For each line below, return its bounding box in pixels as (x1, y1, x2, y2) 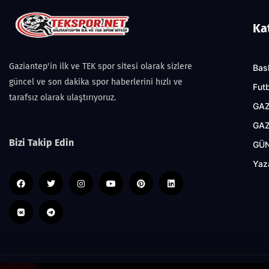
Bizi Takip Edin (9, 136, 74, 148)
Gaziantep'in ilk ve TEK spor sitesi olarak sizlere (9, 61, 192, 71)
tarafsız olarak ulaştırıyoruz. (9, 92, 116, 103)
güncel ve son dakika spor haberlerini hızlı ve (9, 76, 183, 87)
